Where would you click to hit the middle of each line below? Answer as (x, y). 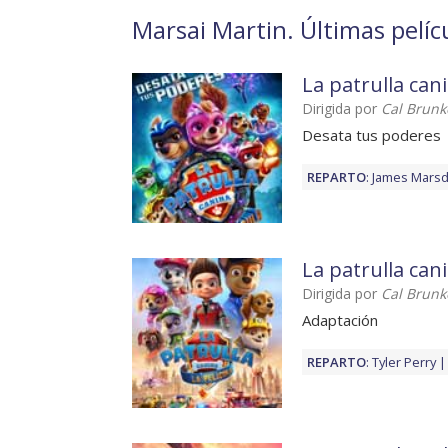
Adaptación (340, 320)
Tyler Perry (404, 362)
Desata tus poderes (371, 135)
